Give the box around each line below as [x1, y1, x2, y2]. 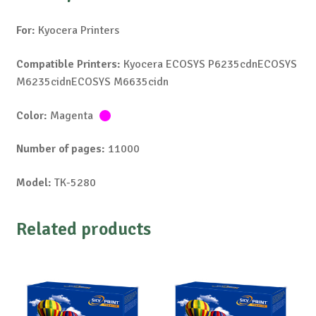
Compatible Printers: [16, 56, 121, 71]
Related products [16, 218, 151, 241]
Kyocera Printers [35, 23, 119, 38]
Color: [16, 108, 47, 123]
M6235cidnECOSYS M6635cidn [16, 74, 169, 89]
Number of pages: [16, 142, 105, 157]
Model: [16, 175, 51, 190]
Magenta [47, 108, 96, 123]
